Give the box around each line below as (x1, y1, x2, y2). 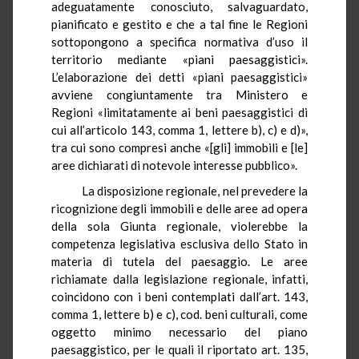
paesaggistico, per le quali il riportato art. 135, (51, 341, 308, 357)
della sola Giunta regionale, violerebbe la (51, 218, 308, 233)
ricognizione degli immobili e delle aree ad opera (51, 200, 308, 216)
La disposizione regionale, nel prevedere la (81, 183, 308, 198)
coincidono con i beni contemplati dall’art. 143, (51, 288, 308, 304)
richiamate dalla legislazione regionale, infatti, (51, 271, 308, 286)
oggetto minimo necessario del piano (51, 324, 308, 339)
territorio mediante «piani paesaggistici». (51, 51, 308, 67)
